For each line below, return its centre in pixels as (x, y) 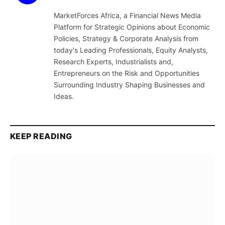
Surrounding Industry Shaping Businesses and (129, 85)
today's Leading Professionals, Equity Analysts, (131, 50)
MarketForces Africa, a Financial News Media (127, 16)
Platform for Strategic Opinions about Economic (132, 27)
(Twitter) (105, 7)
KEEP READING (41, 136)
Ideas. (64, 96)
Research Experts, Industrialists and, (114, 62)
